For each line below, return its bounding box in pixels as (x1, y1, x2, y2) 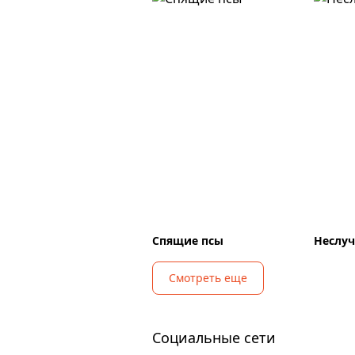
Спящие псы (152, 233, 223, 248)
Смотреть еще (169, 270, 247, 285)
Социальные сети (152, 328, 276, 347)
